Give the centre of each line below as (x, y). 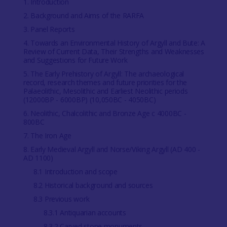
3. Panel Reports (49, 29)
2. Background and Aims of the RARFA (84, 15)
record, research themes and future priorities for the (105, 82)
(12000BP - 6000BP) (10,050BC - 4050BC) (89, 100)
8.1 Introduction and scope (75, 172)
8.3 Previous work (61, 199)
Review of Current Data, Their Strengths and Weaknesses (113, 51)
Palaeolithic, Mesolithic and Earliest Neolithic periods (105, 91)
